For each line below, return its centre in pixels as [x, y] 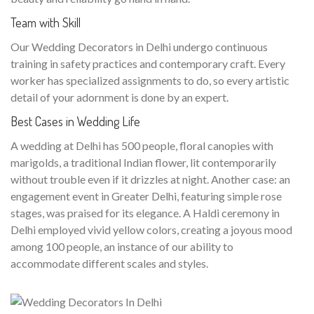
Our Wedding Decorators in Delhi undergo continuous [139, 47]
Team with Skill [46, 23]
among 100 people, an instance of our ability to [122, 247]
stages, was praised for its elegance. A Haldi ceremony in [145, 213]
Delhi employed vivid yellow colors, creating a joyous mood [151, 230]
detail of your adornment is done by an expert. [120, 97]
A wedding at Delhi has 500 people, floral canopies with [142, 146]
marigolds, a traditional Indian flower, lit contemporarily [143, 163]
